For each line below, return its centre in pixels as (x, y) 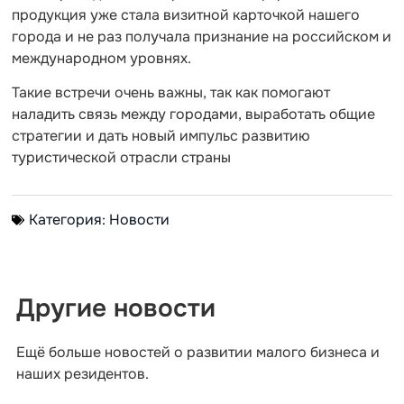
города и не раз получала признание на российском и (202, 36)
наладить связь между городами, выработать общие (193, 115)
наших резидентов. (83, 374)
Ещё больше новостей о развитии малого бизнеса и (198, 353)
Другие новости (116, 309)
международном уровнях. (101, 58)
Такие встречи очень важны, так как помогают (171, 93)
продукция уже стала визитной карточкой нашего (186, 14)
